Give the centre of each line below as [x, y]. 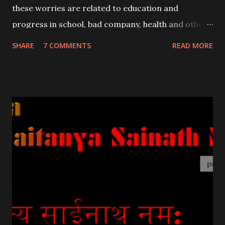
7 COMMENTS [67, 45]
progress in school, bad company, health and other [109, 24]
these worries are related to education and [95, 8]
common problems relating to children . [89, 40]
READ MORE [193, 45]
